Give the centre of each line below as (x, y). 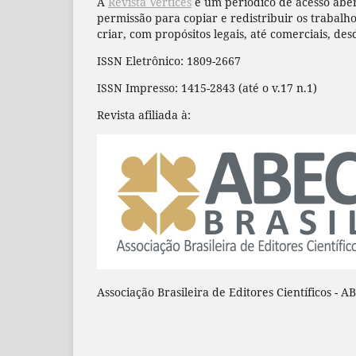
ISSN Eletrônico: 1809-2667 (169, 60)
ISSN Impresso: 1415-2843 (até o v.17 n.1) (207, 87)
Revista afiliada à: (144, 114)
